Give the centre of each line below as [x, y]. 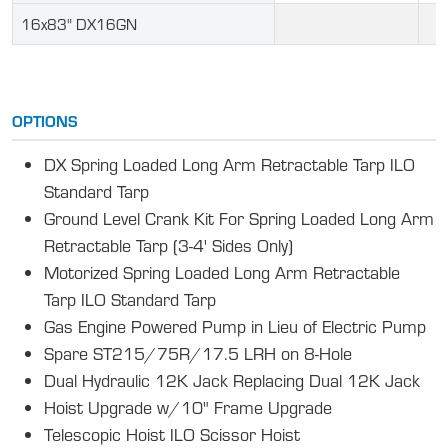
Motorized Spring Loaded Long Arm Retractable [222, 272]
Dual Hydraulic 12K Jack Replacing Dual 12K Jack [232, 380]
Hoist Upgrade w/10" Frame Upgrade [188, 407]
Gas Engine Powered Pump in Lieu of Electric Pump [235, 326]
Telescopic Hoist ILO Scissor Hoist [172, 434]
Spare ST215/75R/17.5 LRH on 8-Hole [198, 353]
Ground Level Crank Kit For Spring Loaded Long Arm [239, 218]
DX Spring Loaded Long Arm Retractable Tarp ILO [229, 164]
